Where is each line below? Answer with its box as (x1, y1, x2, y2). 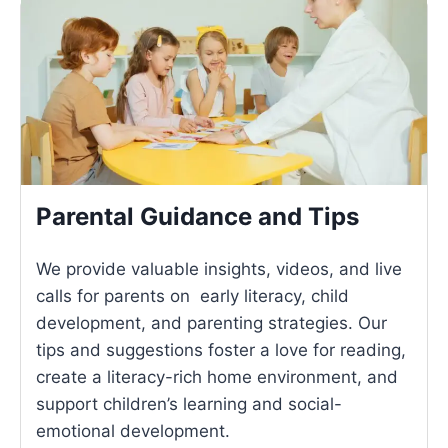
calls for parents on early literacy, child (36, 285, 349, 306)
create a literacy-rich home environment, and (36, 366, 398, 387)
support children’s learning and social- (36, 393, 342, 414)
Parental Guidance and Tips (36, 201, 359, 231)
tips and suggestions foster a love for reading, (36, 339, 406, 360)
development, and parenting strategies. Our (36, 312, 387, 333)
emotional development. (36, 420, 230, 441)
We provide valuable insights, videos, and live (36, 258, 402, 279)
